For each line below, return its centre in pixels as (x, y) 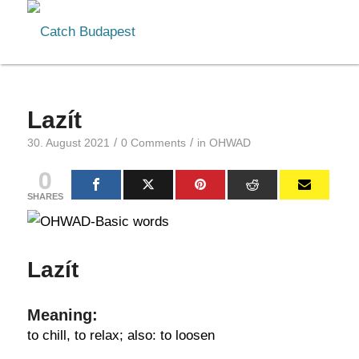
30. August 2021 (68, 143)
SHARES (45, 196)
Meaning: (62, 315)
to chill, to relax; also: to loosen (121, 335)
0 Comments (153, 143)
